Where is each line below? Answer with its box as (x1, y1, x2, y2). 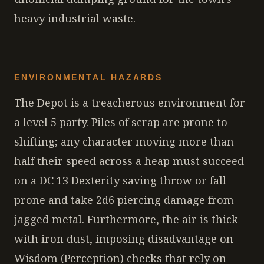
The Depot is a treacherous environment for (14, 95, 245, 110)
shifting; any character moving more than (14, 134, 234, 148)
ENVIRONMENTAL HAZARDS (14, 72, 163, 82)
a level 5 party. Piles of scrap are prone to (14, 115, 227, 129)
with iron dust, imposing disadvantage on (14, 232, 233, 246)
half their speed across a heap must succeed (14, 154, 244, 168)
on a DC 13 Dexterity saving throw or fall (14, 173, 226, 187)
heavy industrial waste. (14, 11, 136, 25)
